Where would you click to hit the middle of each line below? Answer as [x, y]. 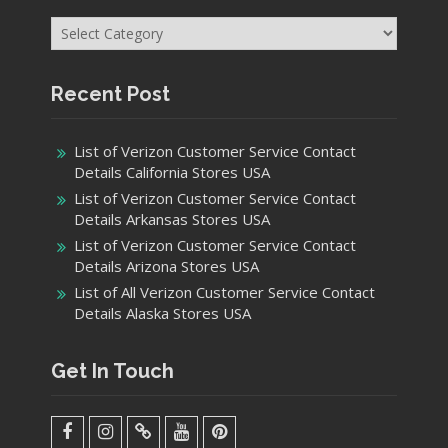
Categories [87, 16]
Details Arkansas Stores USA [171, 219]
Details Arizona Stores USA [166, 266]
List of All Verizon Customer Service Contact [224, 292]
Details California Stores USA [171, 172]
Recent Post [110, 94]
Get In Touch [112, 371]
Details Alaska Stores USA [162, 313]
